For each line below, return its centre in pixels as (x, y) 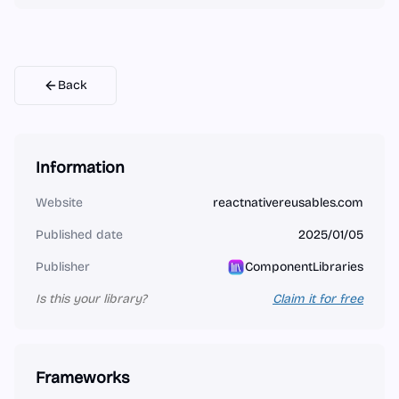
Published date (79, 235)
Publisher (63, 267)
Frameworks (83, 378)
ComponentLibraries (304, 267)
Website (59, 203)
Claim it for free (318, 299)
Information (80, 167)
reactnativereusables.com (288, 203)
